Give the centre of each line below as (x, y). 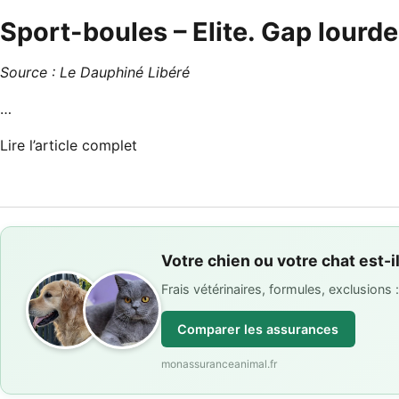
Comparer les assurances (258, 330)
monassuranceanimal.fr (219, 363)
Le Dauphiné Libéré (125, 73)
